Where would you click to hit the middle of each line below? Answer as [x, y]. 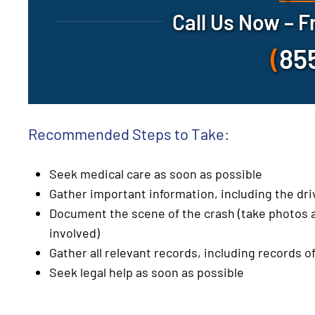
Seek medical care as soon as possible [156, 173]
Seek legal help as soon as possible [147, 272]
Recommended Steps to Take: [129, 133]
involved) [75, 232]
